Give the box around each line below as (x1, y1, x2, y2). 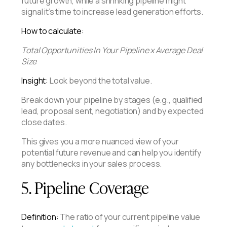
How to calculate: (21, 25, 84, 36)
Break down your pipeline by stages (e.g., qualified (21, 94, 203, 105)
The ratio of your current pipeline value (58, 211, 201, 222)
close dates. (21, 116, 67, 128)
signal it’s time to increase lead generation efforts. (21, 6, 203, 17)
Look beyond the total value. (48, 74, 152, 86)
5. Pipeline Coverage (21, 174, 149, 199)
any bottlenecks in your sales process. (21, 158, 162, 169)
